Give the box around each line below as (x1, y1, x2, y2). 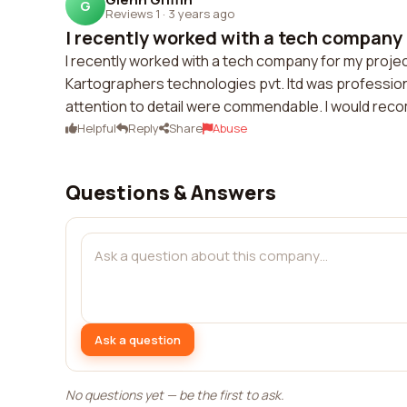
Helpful (77, 120, 116, 136)
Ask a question (94, 331, 181, 348)
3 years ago (168, 5, 234, 22)
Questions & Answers (65, 179, 276, 206)
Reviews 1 (105, 5, 160, 22)
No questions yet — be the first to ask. (65, 386, 284, 403)
